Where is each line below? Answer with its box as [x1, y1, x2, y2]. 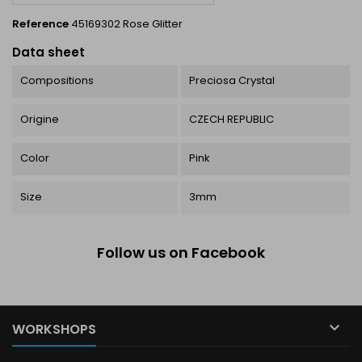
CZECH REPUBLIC [188, 112, 274, 127]
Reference [12, 16, 69, 32]
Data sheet [12, 44, 85, 61]
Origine [20, 112, 59, 127]
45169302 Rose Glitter [71, 16, 183, 32]
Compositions [20, 73, 94, 88]
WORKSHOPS [12, 320, 96, 339]
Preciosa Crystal [188, 73, 275, 88]
